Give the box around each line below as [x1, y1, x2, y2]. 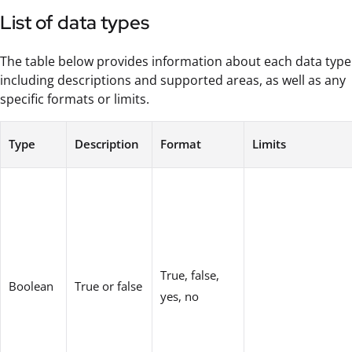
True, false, [160, 266, 219, 283]
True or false [75, 277, 142, 294]
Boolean [9, 277, 53, 294]
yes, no [160, 288, 199, 304]
